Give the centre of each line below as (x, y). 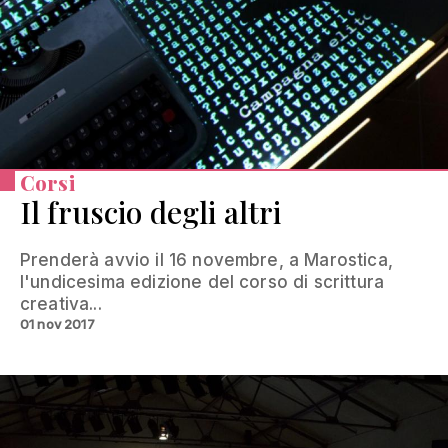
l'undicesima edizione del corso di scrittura (202, 282)
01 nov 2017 (57, 324)
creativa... (61, 304)
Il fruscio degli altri (151, 212)
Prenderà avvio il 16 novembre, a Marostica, (206, 260)
